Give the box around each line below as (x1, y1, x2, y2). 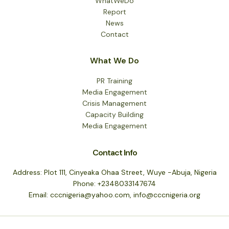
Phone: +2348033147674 (73, 179, 156, 189)
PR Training (97, 76, 132, 86)
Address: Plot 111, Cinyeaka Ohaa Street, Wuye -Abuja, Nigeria (12, 168, 217, 177)
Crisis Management (82, 99, 147, 108)
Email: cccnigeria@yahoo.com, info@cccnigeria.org (29, 190, 200, 200)
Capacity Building (85, 110, 144, 120)
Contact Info (92, 147, 137, 158)
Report (103, 7, 126, 16)
